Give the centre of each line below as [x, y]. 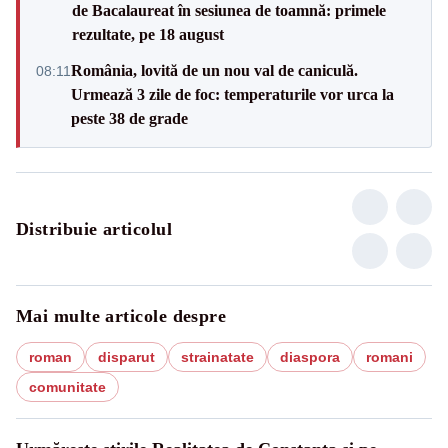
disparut [126, 356]
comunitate [67, 386]
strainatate [217, 356]
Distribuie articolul [94, 228]
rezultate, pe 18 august [148, 34]
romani [389, 356]
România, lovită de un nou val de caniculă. [214, 70]
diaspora [310, 356]
